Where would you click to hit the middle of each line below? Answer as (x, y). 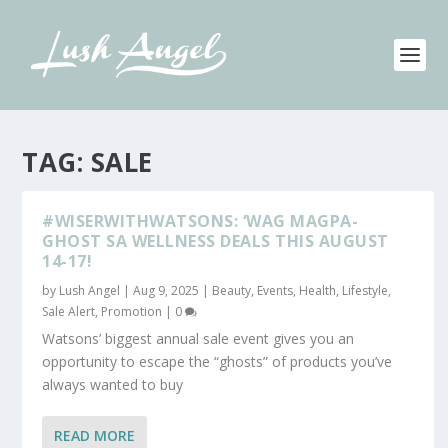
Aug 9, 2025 (166, 290)
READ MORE (95, 435)
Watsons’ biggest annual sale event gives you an (198, 338)
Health (318, 290)
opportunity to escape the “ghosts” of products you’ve (217, 361)
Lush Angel (90, 290)
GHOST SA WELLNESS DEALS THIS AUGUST (215, 241)
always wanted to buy (113, 384)
